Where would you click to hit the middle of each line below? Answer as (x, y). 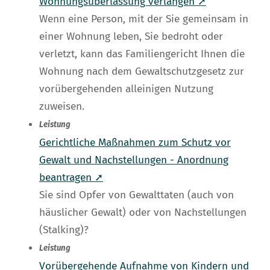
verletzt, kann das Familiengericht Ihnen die (142, 54)
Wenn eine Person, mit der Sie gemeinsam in (144, 19)
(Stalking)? (64, 230)
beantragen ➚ (71, 178)
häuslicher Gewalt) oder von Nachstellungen (143, 213)
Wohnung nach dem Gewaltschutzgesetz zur (142, 72)
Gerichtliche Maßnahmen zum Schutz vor (135, 143)
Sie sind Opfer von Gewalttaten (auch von (137, 195)
